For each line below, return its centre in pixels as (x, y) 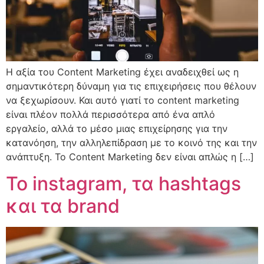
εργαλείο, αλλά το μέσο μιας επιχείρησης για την (117, 129)
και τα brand (63, 206)
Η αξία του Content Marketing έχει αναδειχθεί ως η (122, 72)
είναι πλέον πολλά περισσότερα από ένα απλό (110, 115)
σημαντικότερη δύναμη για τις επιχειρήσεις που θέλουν (131, 86)
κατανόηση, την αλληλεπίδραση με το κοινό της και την (131, 143)
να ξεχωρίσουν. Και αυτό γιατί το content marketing (123, 100)
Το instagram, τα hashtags (123, 183)
